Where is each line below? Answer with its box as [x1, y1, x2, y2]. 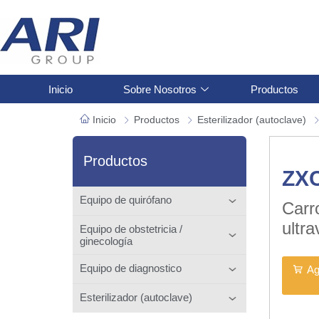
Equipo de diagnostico [80, 261, 182, 274]
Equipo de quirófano [80, 193, 172, 206]
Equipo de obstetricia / [80, 222, 182, 235]
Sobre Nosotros [122, 83, 197, 95]
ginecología [80, 234, 132, 247]
